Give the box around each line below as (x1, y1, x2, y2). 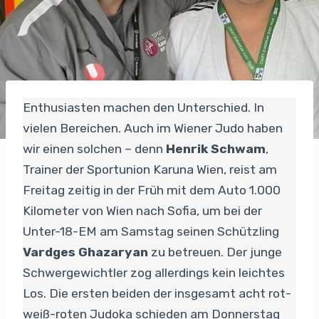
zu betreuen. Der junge (148, 244, 282, 259)
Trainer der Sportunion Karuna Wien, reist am (23, 162, 277, 177)
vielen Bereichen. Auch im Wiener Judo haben (23, 120, 283, 135)
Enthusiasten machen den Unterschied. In (23, 100, 264, 115)
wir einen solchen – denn (23, 141, 166, 156)
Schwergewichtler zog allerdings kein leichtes (23, 265, 285, 280)
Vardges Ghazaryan (23, 244, 148, 259)
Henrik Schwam (166, 141, 266, 156)
